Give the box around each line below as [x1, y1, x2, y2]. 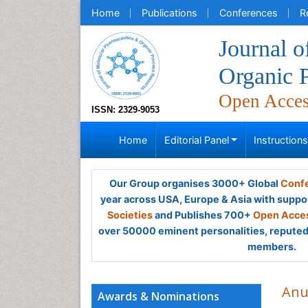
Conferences [219, 7, 278, 19]
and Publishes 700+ [153, 209, 253, 221]
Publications [142, 7, 197, 19]
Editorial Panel [164, 134, 229, 146]
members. [247, 241, 296, 252]
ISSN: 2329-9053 [91, 104, 159, 115]
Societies [107, 209, 153, 221]
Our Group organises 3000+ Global [109, 177, 280, 189]
